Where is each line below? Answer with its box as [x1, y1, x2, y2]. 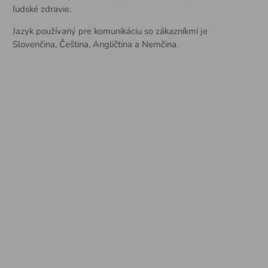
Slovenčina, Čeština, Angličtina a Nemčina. [12, 38, 178, 50]
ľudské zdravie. [12, 2, 71, 15]
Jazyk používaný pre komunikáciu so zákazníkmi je [12, 25, 208, 37]
